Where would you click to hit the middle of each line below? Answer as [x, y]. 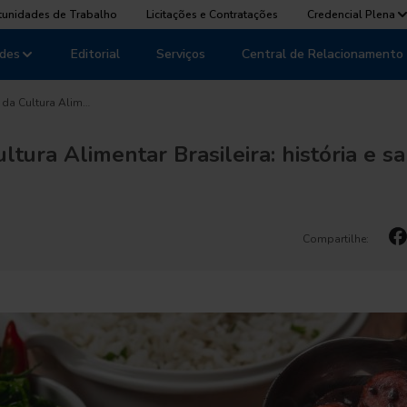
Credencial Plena [351, 15]
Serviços [181, 54]
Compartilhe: [336, 239]
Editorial [95, 54]
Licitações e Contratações [212, 15]
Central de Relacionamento [323, 54]
